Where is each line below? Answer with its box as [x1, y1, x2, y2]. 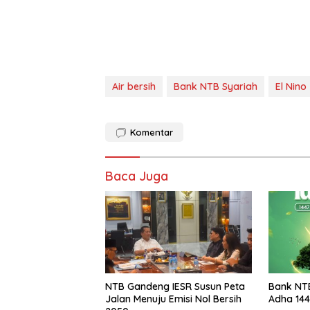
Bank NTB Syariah [174, 80, 257, 93]
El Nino [275, 80, 307, 93]
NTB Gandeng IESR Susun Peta [105, 280, 245, 293]
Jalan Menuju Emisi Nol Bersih [105, 292, 241, 305]
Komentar [130, 126, 173, 138]
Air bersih [112, 80, 156, 93]
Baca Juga [105, 167, 168, 184]
